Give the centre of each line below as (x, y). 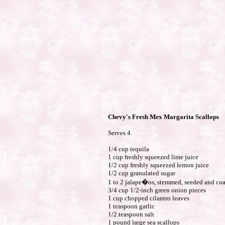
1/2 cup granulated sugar (141, 173)
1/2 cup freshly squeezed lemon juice (158, 165)
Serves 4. (120, 133)
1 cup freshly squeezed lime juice (153, 157)
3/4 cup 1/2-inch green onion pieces (157, 190)
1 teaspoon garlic (131, 206)
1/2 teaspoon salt (131, 214)
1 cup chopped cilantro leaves (148, 198)
